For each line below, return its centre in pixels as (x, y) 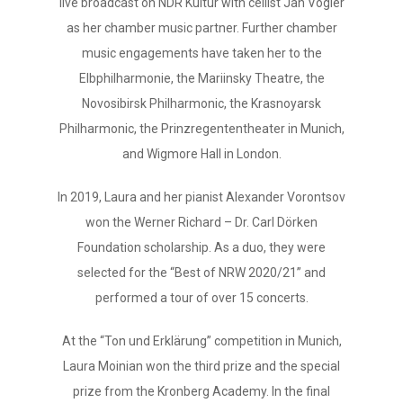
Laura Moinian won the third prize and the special (201, 366)
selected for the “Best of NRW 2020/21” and (201, 273)
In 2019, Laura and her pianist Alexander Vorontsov (201, 197)
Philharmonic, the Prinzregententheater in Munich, (201, 129)
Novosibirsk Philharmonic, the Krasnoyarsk (201, 103)
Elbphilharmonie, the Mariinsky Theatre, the (201, 78)
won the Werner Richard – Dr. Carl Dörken (201, 222)
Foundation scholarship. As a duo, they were (201, 247)
